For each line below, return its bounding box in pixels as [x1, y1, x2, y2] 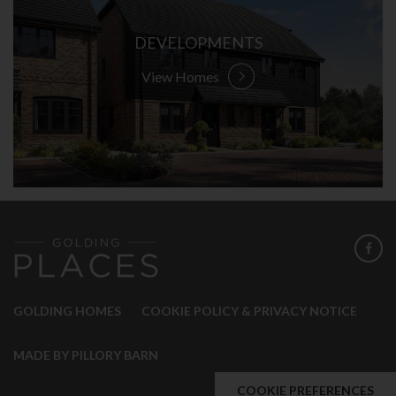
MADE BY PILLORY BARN [13, 346, 158, 362]
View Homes [141, 67, 219, 85]
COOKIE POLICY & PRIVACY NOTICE [141, 302, 357, 318]
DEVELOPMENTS [133, 32, 263, 52]
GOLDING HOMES [13, 302, 121, 318]
